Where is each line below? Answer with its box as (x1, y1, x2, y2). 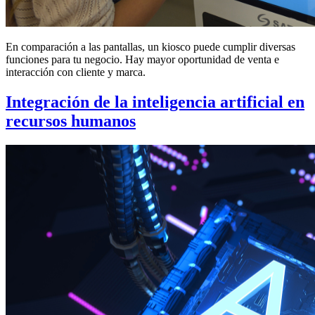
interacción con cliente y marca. (6, 66, 146, 79)
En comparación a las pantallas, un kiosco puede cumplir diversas (6, 41, 295, 53)
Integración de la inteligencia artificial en (6, 93, 304, 112)
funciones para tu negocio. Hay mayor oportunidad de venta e (6, 53, 279, 66)
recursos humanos (6, 112, 136, 131)
